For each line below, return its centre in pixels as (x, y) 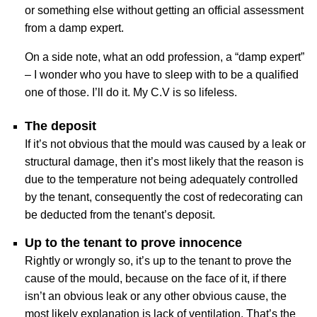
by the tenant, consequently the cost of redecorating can (164, 197)
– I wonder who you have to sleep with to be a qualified (162, 74)
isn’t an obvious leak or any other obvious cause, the (156, 296)
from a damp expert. (74, 28)
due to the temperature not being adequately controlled (161, 179)
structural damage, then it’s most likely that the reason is (164, 161)
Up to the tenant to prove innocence (133, 242)
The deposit (60, 126)
